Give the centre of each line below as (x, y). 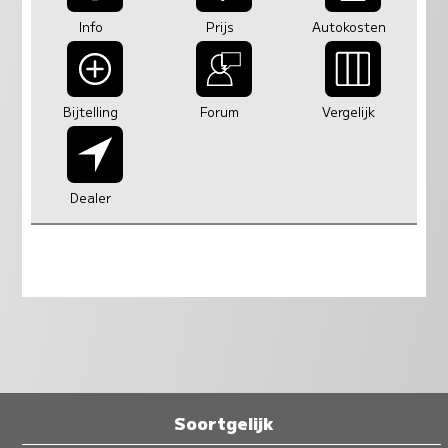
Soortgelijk (224, 423)
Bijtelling (91, 112)
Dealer (91, 197)
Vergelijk (349, 112)
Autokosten (348, 26)
